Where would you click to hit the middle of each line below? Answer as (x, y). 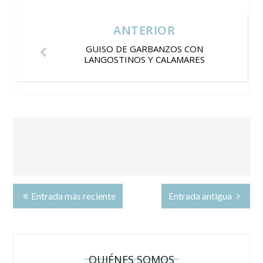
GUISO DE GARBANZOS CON (144, 48)
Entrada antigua (201, 195)
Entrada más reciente (74, 195)
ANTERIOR (144, 30)
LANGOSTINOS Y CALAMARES (144, 59)
